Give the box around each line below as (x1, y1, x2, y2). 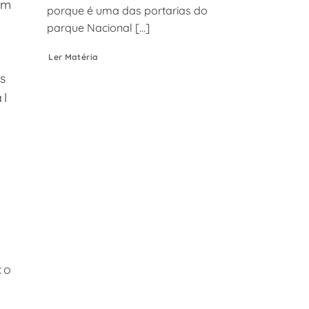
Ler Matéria (48, 51, 99, 62)
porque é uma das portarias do (46, 3, 208, 18)
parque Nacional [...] (46, 21, 150, 35)
